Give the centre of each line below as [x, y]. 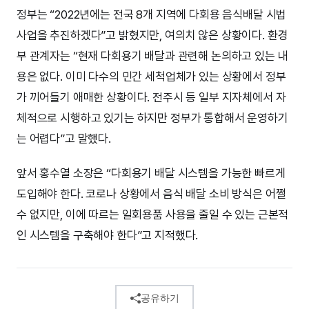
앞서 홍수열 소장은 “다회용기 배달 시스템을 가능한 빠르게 [151, 173]
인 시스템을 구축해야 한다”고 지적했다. [108, 235]
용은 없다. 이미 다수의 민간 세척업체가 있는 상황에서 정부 [151, 76]
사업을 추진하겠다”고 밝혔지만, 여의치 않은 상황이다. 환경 [152, 35]
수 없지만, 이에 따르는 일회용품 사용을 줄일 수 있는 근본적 [153, 214]
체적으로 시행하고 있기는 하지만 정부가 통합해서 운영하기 [152, 118]
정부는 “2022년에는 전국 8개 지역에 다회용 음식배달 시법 [152, 14]
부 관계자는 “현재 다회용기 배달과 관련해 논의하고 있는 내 [152, 56]
